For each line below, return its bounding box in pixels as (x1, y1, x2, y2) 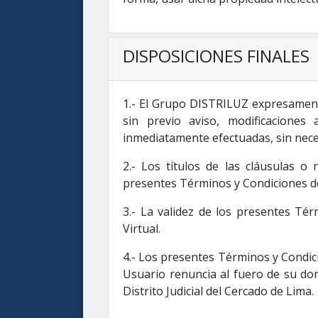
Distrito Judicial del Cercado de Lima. (123, 283, 314, 299)
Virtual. (123, 221, 160, 236)
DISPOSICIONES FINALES (123, 44, 309, 67)
